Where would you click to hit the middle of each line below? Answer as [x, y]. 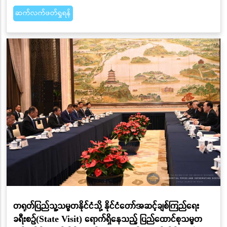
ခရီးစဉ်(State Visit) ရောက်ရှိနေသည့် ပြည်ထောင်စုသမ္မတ [107, 218]
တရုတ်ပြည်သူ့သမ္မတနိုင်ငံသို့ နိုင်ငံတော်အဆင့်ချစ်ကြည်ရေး [106, 205]
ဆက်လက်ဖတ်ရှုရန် [43, 13]
